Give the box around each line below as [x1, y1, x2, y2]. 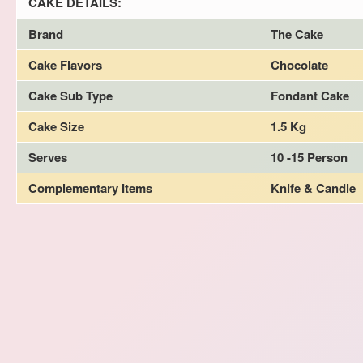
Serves [28, 147, 67, 166]
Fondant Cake [271, 86, 349, 105]
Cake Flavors [28, 55, 102, 74]
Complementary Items [28, 178, 152, 197]
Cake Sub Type [28, 86, 113, 105]
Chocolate [271, 55, 328, 74]
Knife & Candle [271, 178, 356, 197]
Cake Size [28, 117, 84, 135]
